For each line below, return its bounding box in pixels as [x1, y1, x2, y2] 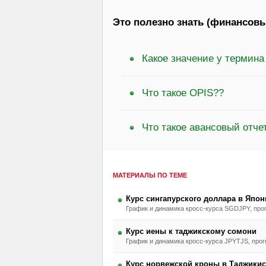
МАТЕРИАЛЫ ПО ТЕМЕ [112, 171, 187, 179]
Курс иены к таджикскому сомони [125, 226, 256, 236]
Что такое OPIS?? [142, 87, 224, 99]
